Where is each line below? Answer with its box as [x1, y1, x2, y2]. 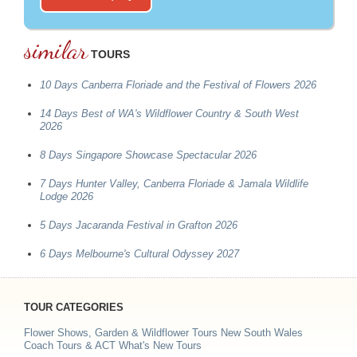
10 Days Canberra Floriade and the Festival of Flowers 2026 [40, 78, 316, 91]
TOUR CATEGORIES [24, 300, 124, 313]
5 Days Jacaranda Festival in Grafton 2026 [40, 218, 237, 231]
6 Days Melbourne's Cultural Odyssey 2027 [40, 247, 239, 260]
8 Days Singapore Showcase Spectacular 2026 [40, 148, 257, 161]
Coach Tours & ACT [24, 339, 119, 351]
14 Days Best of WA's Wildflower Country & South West [40, 107, 299, 120]
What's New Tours [119, 339, 202, 351]
